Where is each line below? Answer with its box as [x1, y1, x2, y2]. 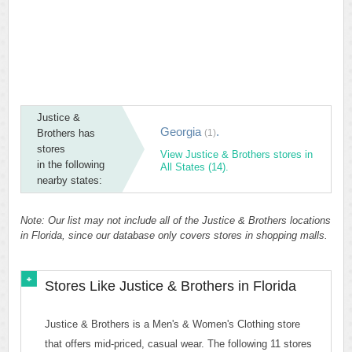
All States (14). [160, 161, 229, 173]
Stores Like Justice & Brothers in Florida [45, 278, 296, 294]
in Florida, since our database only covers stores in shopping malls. [20, 229, 328, 241]
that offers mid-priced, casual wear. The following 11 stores [45, 338, 312, 350]
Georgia [160, 125, 204, 138]
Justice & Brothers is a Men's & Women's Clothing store [45, 318, 300, 330]
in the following [37, 159, 104, 170]
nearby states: [37, 174, 102, 186]
